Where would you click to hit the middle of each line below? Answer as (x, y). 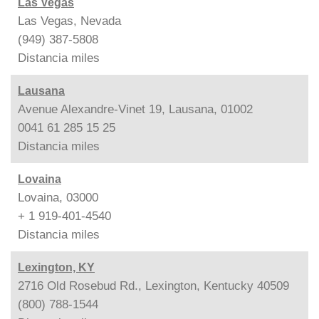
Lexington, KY (56, 267)
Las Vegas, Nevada (69, 21)
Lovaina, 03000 (58, 197)
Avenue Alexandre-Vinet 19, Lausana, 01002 (135, 109)
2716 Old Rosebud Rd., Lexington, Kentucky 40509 (153, 286)
